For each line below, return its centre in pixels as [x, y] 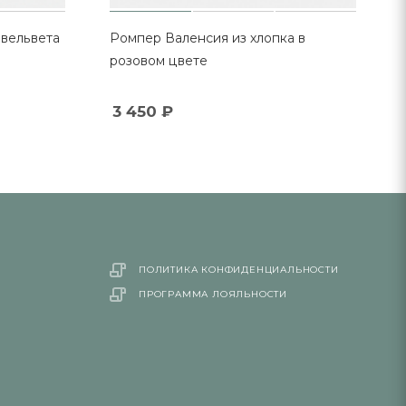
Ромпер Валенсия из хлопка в [208, 38]
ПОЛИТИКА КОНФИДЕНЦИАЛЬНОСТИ [238, 270]
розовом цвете [159, 60]
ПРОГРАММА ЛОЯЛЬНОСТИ [213, 294]
